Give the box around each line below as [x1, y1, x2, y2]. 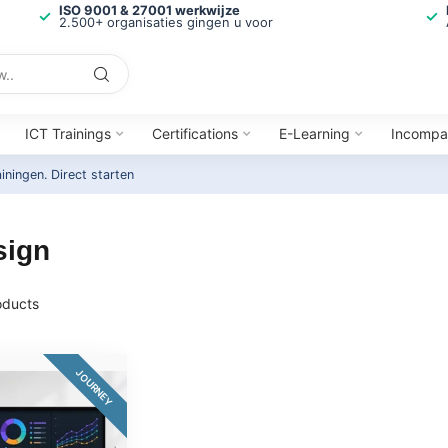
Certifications [152, 125, 238, 142]
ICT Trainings [25, 125, 111, 142]
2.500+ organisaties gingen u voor [58, 15, 273, 30]
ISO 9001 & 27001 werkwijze [58, 3, 240, 18]
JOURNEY [72, 366, 115, 409]
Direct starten [51, 167, 134, 182]
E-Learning [279, 125, 350, 142]
